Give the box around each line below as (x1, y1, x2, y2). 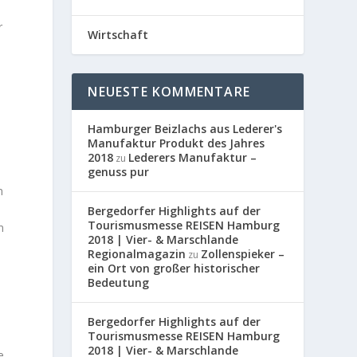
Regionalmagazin (88, 245, 186, 261)
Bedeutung (88, 274, 150, 290)
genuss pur (88, 163, 150, 179)
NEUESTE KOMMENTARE (88, 82, 250, 100)
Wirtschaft (88, 26, 149, 42)
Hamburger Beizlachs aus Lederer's (88, 120, 283, 136)
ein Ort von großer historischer (88, 260, 261, 276)
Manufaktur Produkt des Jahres (88, 135, 265, 151)
